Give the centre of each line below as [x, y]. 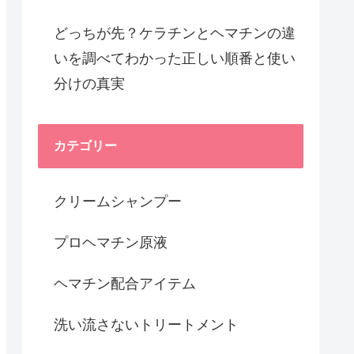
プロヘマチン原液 [111, 242]
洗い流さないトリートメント [146, 324]
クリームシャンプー [118, 201]
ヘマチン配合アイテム [125, 283]
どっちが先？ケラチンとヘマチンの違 [175, 33]
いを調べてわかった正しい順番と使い [175, 58]
